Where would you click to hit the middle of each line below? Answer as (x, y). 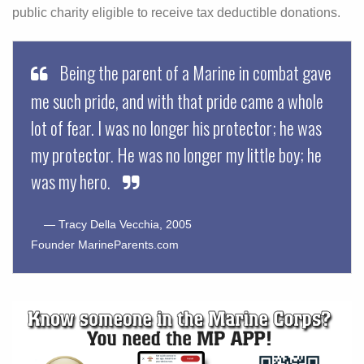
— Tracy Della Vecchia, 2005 (111, 224)
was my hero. (72, 181)
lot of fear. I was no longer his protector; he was (176, 127)
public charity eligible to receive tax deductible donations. (176, 12)
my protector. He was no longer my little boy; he (176, 154)
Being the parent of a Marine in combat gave (194, 72)
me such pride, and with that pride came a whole (177, 100)
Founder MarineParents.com (105, 245)
